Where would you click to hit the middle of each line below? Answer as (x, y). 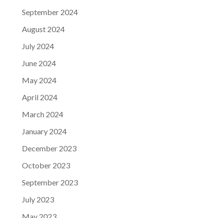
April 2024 (39, 97)
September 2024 (50, 12)
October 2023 (46, 165)
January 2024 (44, 131)
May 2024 (39, 80)
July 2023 (38, 199)
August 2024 (43, 29)
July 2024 (38, 46)
